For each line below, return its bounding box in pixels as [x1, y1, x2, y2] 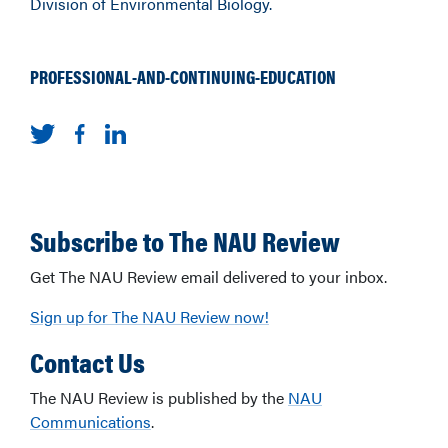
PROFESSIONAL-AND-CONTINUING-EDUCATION [30, 64, 336, 89]
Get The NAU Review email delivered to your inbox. [30, 265, 387, 288]
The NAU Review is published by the [30, 386, 288, 409]
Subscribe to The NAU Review [30, 220, 340, 260]
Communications [30, 410, 151, 433]
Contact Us [30, 341, 145, 381]
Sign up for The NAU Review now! [30, 305, 269, 328]
